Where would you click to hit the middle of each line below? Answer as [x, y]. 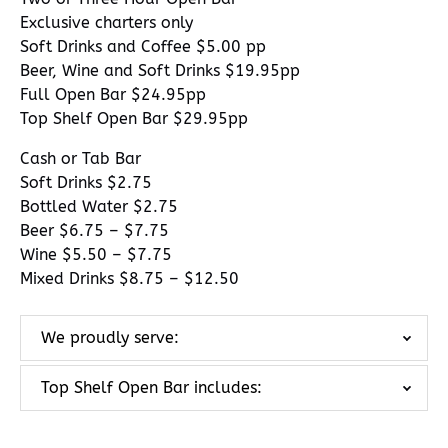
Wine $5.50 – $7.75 [96, 254]
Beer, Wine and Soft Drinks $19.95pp [160, 70]
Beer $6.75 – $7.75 [94, 230]
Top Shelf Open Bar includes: [151, 387]
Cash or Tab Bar [80, 158]
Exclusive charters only [106, 22]
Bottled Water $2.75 [99, 206]
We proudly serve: [110, 337]
